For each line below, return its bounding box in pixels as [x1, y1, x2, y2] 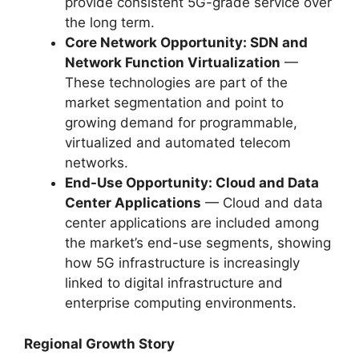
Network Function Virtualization [65, 54, 280, 71]
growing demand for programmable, [65, 115, 297, 131]
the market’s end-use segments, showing [65, 235, 331, 251]
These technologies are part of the [65, 75, 288, 91]
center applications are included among [65, 215, 319, 231]
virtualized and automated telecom [65, 135, 291, 151]
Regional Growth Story [24, 335, 175, 352]
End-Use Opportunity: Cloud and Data [65, 175, 319, 191]
